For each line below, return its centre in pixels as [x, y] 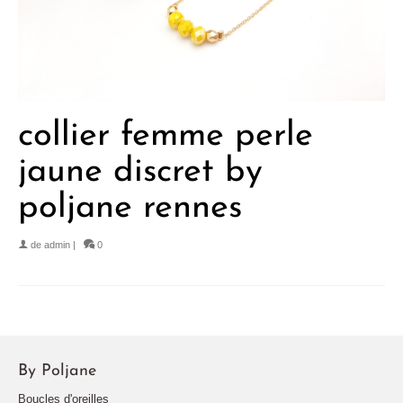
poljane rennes [130, 209]
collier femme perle [166, 137]
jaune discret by [140, 173]
